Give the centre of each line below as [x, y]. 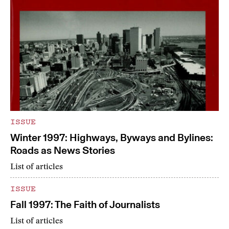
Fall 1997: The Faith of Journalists [85, 205]
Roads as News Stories [63, 151]
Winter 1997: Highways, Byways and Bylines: [112, 138]
